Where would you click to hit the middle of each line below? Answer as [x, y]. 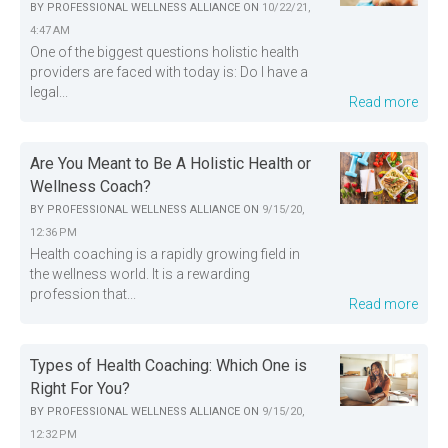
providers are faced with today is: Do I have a [169, 72]
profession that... [83, 294]
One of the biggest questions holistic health [164, 52]
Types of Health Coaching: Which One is [168, 366]
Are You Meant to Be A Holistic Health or [170, 164]
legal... [49, 92]
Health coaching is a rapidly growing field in [165, 254]
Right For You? [80, 389]
